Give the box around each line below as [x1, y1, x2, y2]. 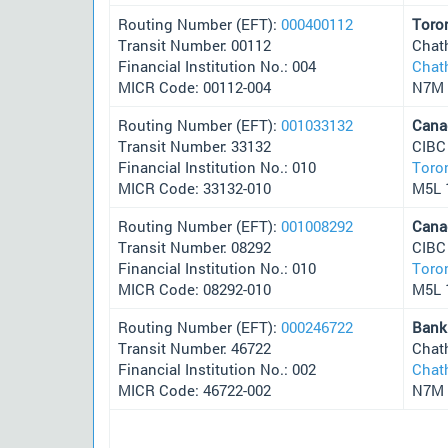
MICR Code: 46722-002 [118, 379, 271, 400]
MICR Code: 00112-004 [118, 76, 271, 97]
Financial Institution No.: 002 [118, 358, 316, 379]
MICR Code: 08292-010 [118, 278, 271, 299]
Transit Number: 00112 [118, 34, 271, 55]
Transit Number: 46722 [118, 337, 271, 358]
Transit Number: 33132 [118, 135, 271, 156]
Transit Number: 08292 [118, 236, 271, 257]
